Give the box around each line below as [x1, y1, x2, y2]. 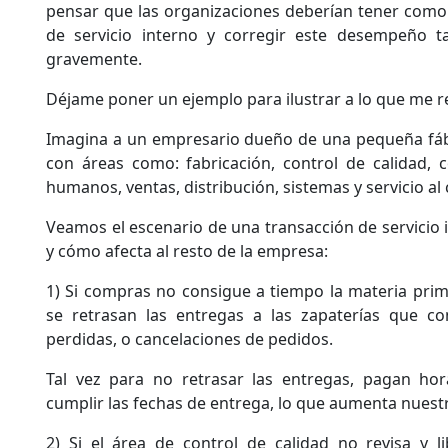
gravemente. [46, 47, 142, 70]
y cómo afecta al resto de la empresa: [46, 239, 328, 262]
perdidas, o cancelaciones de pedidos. [46, 327, 333, 350]
